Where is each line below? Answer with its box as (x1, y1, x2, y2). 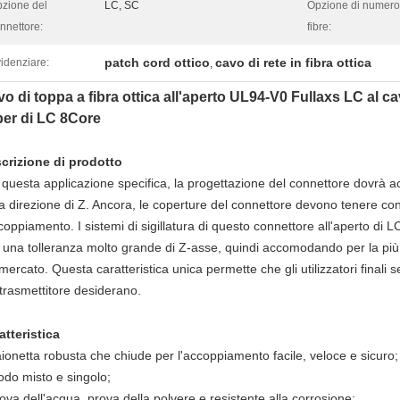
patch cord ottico (104, 55, 210, 70)
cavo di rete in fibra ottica (215, 55, 371, 70)
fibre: (307, 21, 331, 33)
